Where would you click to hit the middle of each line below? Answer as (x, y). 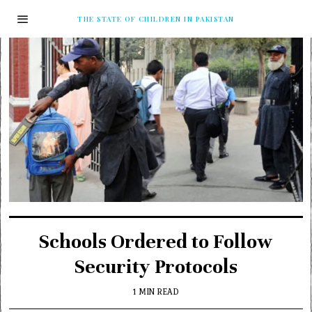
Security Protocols (156, 266)
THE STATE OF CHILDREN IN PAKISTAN (156, 18)
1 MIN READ (156, 291)
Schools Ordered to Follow (156, 241)
